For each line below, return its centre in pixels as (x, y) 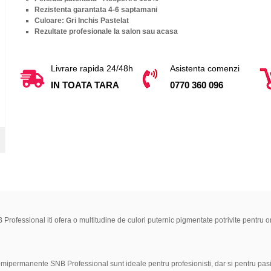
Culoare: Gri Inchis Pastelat (81, 20)
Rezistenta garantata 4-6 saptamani (96, 9)
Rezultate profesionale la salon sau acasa (106, 31)
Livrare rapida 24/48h (92, 68)
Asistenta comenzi (205, 68)
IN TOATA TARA (85, 85)
